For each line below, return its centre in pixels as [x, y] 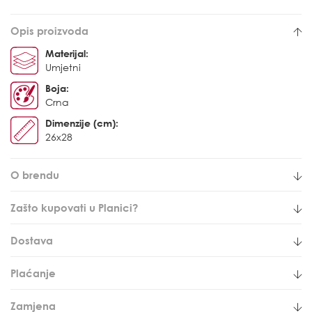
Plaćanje [33, 273]
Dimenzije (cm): [82, 123]
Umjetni [63, 67]
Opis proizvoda [49, 30]
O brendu [35, 174]
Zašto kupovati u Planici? [74, 207]
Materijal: [67, 53]
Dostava [32, 240]
